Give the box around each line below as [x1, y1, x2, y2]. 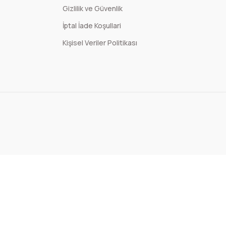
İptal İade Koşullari [63, 21, 121, 30]
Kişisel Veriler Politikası [63, 38, 137, 47]
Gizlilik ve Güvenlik [63, 4, 123, 13]
